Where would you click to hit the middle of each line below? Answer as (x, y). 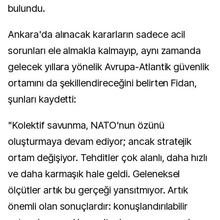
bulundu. (27, 8)
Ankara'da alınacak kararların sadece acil (97, 34)
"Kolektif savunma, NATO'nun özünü (86, 125)
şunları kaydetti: (42, 99)
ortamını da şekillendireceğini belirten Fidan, (103, 83)
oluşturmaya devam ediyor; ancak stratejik (100, 141)
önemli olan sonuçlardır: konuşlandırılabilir (98, 206)
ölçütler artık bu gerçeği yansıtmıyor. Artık (98, 190)
